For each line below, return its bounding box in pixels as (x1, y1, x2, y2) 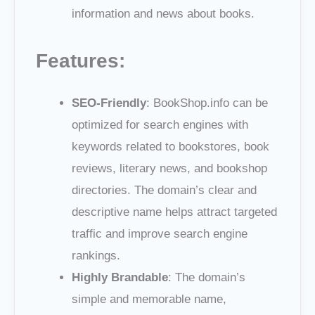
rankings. (72, 249, 120, 263)
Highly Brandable (72, 271, 168, 285)
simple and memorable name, (72, 292, 226, 307)
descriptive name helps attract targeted (72, 205, 277, 219)
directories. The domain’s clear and (72, 184, 257, 198)
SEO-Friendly (72, 96, 146, 110)
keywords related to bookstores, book (72, 140, 269, 154)
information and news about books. (72, 7, 255, 21)
